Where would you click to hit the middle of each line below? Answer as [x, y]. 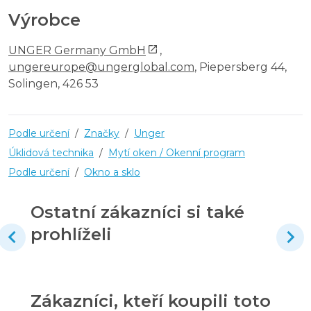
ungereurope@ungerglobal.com [101, 67]
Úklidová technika [51, 152]
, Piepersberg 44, [241, 67]
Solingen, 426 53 [53, 83]
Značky [102, 133]
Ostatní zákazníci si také [137, 212]
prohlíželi [71, 234]
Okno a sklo [112, 172]
